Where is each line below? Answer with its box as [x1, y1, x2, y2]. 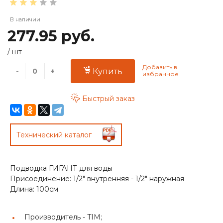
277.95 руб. [7, 26, 95, 45]
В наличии [10, 15, 40, 23]
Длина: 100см [10, 185, 58, 194]
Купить [93, 66, 122, 76]
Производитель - [24, 213, 87, 222]
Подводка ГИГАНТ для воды [10, 164, 112, 173]
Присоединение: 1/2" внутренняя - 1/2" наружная [10, 174, 184, 184]
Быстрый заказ [82, 94, 135, 103]
